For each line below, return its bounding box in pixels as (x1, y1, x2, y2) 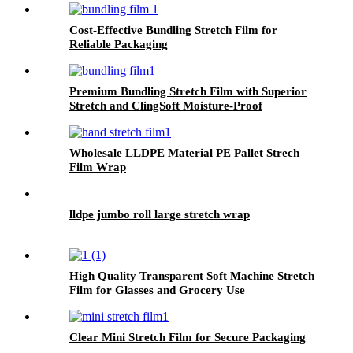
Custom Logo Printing (69, 298, 184, 311)
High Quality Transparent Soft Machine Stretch (69, 269, 314, 283)
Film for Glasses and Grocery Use (69, 284, 245, 297)
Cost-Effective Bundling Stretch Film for (69, 24, 277, 37)
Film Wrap (69, 161, 126, 174)
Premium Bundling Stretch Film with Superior (69, 85, 307, 98)
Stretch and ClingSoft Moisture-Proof (69, 99, 262, 113)
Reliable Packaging (69, 38, 168, 51)
